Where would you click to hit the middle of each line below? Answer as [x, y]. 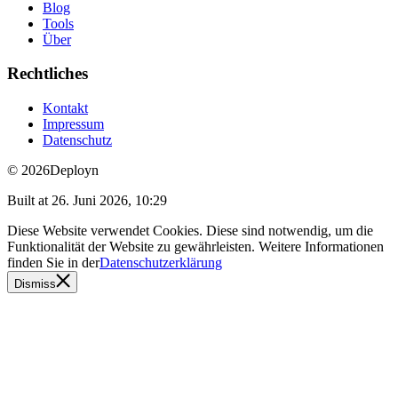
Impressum [73, 124]
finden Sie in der [53, 263]
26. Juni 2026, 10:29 [109, 201]
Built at [29, 201]
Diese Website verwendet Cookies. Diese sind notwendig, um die [190, 231]
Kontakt [65, 108]
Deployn [74, 171]
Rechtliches [48, 74]
